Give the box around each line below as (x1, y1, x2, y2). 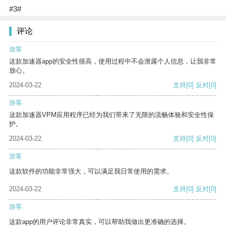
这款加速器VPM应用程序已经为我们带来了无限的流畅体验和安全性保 (9, 111, 214, 119)
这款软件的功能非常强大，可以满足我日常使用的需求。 (9, 167, 173, 176)
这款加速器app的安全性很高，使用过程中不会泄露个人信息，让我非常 (9, 58, 216, 66)
